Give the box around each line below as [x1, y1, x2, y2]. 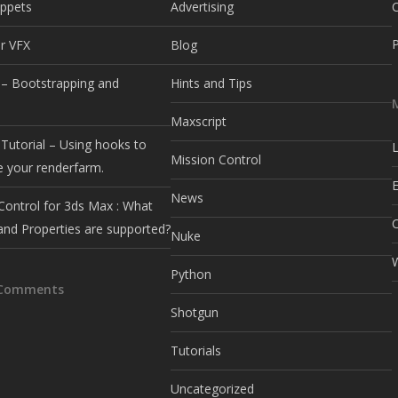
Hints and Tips [171, 75, 253, 92]
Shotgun [171, 304, 219, 321]
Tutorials [171, 342, 222, 359]
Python [171, 266, 212, 283]
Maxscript [171, 113, 227, 130]
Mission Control [171, 151, 262, 168]
